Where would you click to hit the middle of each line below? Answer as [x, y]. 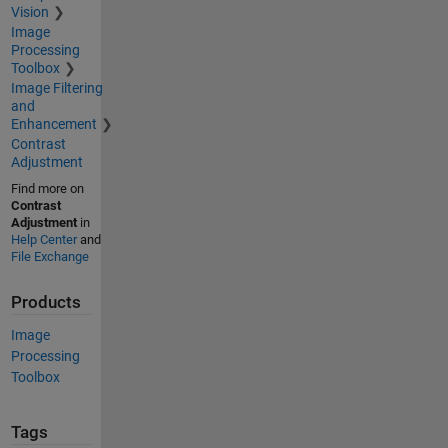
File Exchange [49, 256]
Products [45, 302]
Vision [29, 11]
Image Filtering [56, 87]
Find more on [47, 188]
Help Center [43, 239]
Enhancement [53, 123]
